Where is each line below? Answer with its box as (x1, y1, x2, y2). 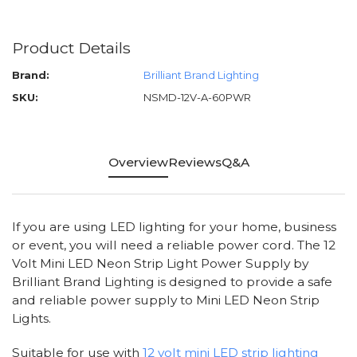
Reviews (167, 155, 222, 171)
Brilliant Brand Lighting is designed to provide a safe (12, 274, 332, 290)
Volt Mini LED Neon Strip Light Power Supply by (12, 256, 308, 272)
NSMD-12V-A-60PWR (143, 91, 251, 104)
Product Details (12, 38, 131, 58)
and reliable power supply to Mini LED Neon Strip (12, 292, 320, 308)
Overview (108, 155, 168, 171)
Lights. (12, 311, 51, 327)
